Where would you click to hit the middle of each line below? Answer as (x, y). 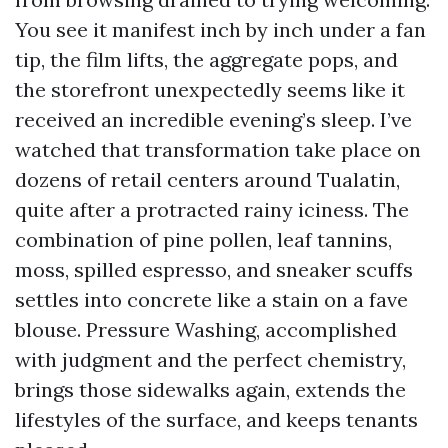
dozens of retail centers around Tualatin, (207, 179)
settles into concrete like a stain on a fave (211, 299)
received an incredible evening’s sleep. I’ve (213, 119)
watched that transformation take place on (218, 149)
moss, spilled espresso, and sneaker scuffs (214, 269)
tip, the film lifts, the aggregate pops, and (206, 59)
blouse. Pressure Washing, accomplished (206, 329)
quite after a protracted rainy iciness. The (212, 209)
